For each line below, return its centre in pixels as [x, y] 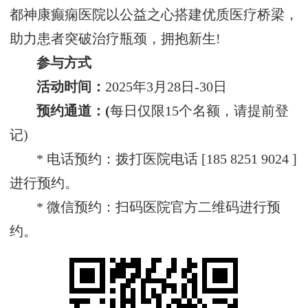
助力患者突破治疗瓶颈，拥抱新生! [115, 39]
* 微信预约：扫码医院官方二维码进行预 [159, 208]
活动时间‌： [71, 87]
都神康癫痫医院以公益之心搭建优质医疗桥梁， [154, 15]
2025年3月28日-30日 [166, 87]
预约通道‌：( [74, 111]
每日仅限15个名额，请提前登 [200, 111]
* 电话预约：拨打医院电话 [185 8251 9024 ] [167, 159]
